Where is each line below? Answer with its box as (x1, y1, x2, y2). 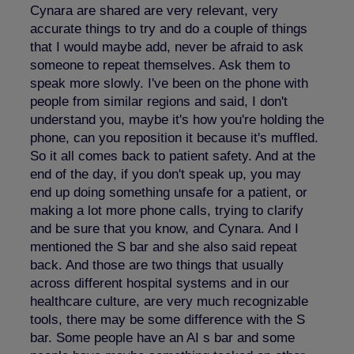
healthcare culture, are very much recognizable (30, 293, 308, 309)
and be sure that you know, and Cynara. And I (30, 220, 299, 236)
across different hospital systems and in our (30, 275, 289, 291)
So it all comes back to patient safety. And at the (30, 148, 315, 164)
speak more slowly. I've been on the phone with (30, 75, 308, 91)
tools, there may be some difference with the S (30, 311, 305, 327)
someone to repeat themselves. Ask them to (30, 57, 290, 73)
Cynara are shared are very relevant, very (30, 2, 278, 18)
